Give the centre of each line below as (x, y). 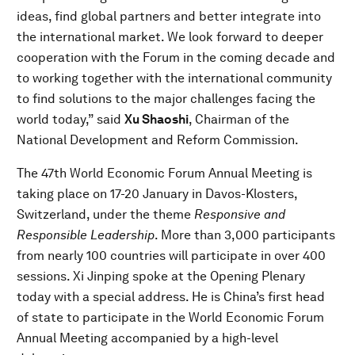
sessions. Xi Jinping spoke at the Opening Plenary (161, 276)
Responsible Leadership (86, 235)
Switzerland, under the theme (105, 214)
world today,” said (71, 119)
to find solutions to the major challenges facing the (166, 99)
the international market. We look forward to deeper (170, 37)
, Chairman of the (239, 119)
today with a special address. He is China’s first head (171, 297)
